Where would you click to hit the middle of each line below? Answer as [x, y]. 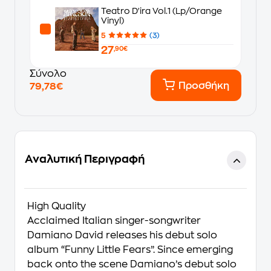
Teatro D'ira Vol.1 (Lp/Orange [162, 11]
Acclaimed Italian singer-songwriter [114, 221]
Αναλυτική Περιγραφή [85, 159]
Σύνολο [48, 74]
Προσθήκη [204, 86]
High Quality [57, 206]
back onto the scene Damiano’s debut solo [132, 264]
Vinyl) [113, 20]
